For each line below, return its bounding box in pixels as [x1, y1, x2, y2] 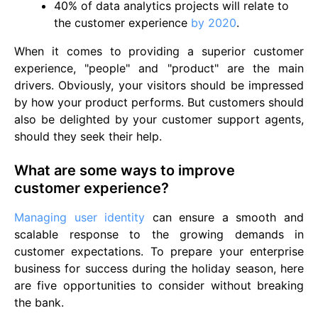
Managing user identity [14, 210, 146, 224]
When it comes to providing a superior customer [14, 44, 304, 58]
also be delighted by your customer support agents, [14, 112, 304, 126]
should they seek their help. [14, 129, 162, 143]
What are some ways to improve [14, 162, 235, 179]
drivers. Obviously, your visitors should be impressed [14, 78, 304, 92]
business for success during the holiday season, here [14, 261, 304, 275]
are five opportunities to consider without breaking [14, 278, 304, 292]
